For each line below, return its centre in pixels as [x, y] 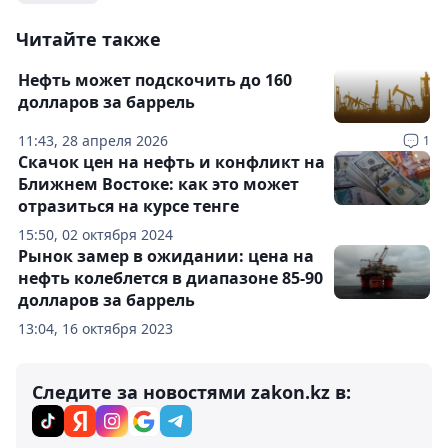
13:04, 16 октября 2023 [95, 328]
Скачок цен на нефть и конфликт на [171, 161]
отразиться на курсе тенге [128, 205]
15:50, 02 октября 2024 [95, 234]
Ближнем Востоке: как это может [158, 183]
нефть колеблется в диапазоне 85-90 [170, 277]
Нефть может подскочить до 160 [155, 79]
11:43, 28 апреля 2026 [93, 140]
